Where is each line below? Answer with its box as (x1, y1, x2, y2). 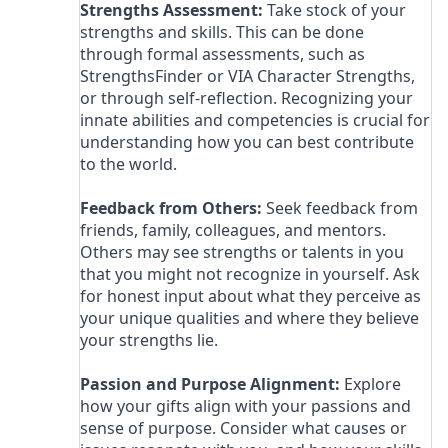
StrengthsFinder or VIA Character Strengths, (80, 64, 416, 87)
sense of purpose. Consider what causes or (80, 416, 408, 439)
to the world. (80, 152, 178, 175)
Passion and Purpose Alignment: (80, 372, 341, 395)
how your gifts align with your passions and (80, 394, 412, 417)
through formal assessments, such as (80, 42, 366, 65)
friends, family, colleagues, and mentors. (80, 218, 387, 241)
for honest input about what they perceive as (80, 284, 422, 307)
